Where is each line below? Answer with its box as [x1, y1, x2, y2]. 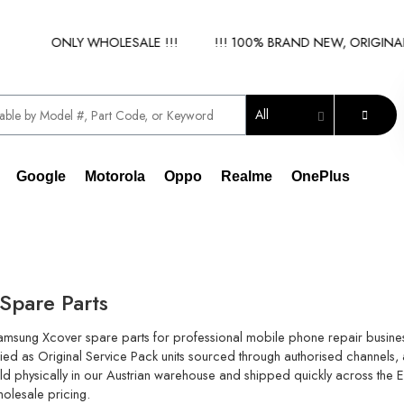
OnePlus [291, 169, 350, 184]
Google [16, 169, 66, 184]
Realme [221, 169, 272, 184]
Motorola [85, 169, 145, 184]
